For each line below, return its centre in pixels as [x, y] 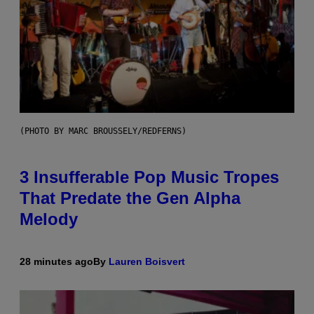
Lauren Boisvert [147, 262]
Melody [49, 219]
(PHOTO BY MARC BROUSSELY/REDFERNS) [103, 131]
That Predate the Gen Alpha [130, 198]
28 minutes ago [56, 262]
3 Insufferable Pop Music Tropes [149, 177]
